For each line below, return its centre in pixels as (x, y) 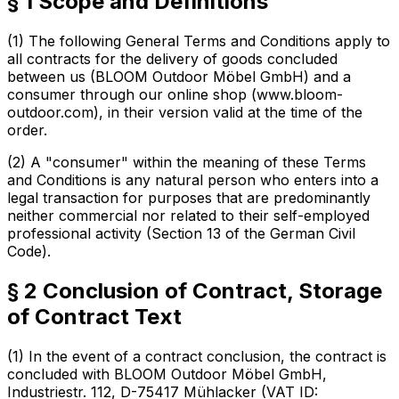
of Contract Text (94, 316)
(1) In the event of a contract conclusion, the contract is (197, 356)
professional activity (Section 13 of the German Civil (181, 233)
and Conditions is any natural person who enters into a (193, 179)
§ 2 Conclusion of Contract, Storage (195, 290)
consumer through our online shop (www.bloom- (175, 94)
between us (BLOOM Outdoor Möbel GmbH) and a (179, 76)
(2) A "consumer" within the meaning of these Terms (187, 162)
